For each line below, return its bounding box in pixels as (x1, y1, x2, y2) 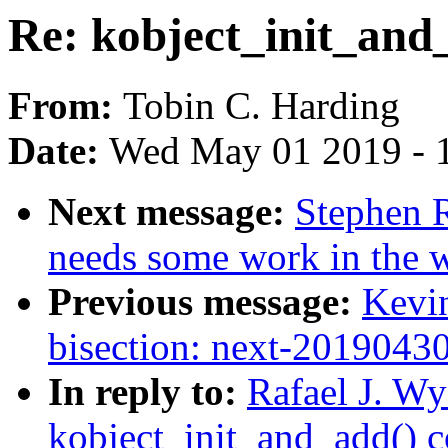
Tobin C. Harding (123, 84, 400, 128)
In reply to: (48, 370, 247, 414)
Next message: (48, 190, 295, 234)
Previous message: (48, 280, 362, 324)
